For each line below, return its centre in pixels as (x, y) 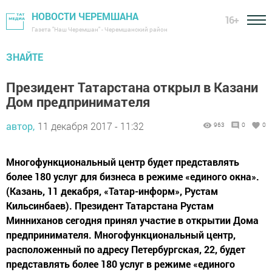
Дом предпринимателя (78, 102)
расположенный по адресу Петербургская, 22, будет (126, 249)
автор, (20, 126)
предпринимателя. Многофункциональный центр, (121, 235)
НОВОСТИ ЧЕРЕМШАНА (85, 16)
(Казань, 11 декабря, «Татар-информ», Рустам (112, 191)
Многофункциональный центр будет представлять (123, 162)
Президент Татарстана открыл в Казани (132, 87)
